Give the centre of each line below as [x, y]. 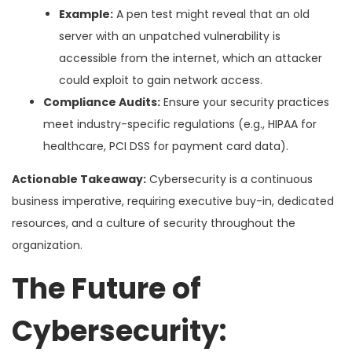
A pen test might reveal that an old [211, 14]
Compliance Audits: [102, 102]
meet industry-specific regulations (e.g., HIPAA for [180, 124]
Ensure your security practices [245, 102]
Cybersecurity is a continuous [229, 179]
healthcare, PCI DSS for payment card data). [166, 146]
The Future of [106, 288]
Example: [86, 14]
